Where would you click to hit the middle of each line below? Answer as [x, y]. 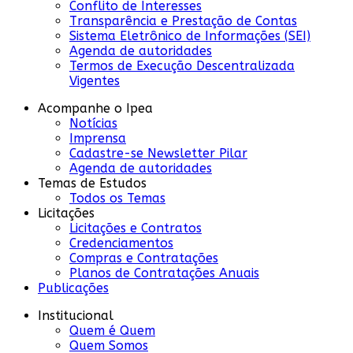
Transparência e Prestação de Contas [183, 20]
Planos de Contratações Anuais [164, 273]
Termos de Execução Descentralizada [182, 65]
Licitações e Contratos [136, 228]
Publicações [73, 288]
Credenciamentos [121, 243]
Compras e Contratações [144, 258]
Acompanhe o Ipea [95, 108]
